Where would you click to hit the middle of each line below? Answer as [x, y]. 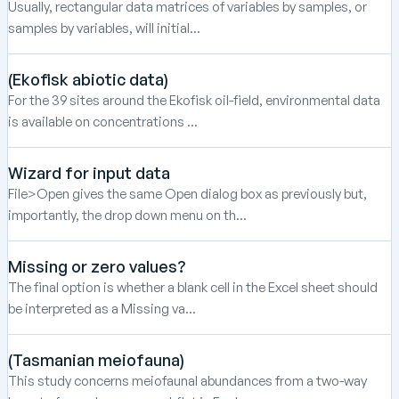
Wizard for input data [89, 172]
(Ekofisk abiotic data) [88, 79]
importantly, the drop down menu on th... [127, 215]
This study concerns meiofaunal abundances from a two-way [187, 380]
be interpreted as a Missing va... [102, 308]
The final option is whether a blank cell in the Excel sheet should [193, 287]
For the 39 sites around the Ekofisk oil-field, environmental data [194, 100]
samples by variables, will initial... [104, 28]
